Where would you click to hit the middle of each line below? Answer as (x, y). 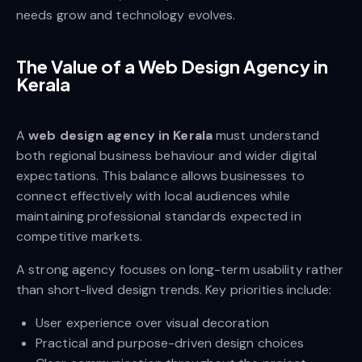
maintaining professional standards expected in (159, 217)
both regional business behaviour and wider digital (167, 156)
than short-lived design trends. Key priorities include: (174, 290)
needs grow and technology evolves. (126, 15)
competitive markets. (80, 237)
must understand (266, 136)
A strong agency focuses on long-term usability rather (180, 270)
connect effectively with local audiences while (153, 196)
